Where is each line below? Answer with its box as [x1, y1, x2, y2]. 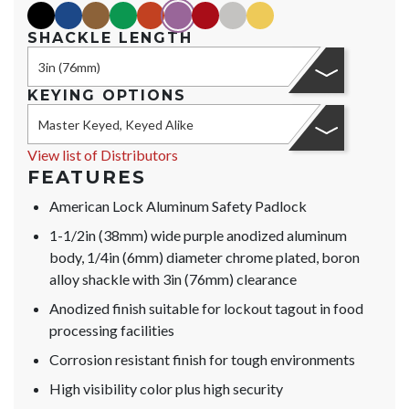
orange [137, 4, 181, 22]
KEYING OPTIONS [27, 87, 186, 105]
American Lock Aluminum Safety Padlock [49, 197, 307, 215]
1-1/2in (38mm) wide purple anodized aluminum [49, 226, 347, 245]
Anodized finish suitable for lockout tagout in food [49, 299, 363, 318]
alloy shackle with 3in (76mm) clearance [49, 270, 297, 288]
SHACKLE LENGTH [27, 29, 193, 47]
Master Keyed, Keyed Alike [37, 116, 194, 132]
